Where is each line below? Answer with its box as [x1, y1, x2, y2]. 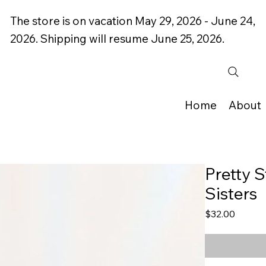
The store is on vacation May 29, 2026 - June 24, [10, 13, 256, 28]
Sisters [204, 182, 257, 204]
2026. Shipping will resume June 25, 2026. [10, 31, 225, 46]
